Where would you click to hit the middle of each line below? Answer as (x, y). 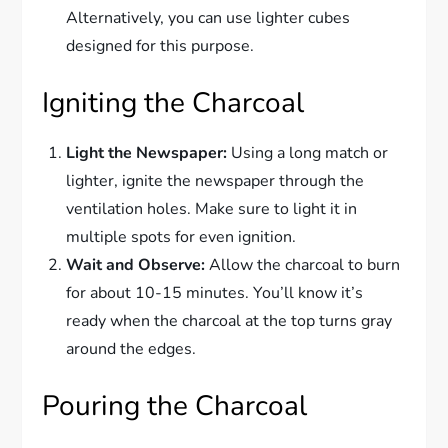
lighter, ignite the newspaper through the (215, 181)
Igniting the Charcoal (173, 103)
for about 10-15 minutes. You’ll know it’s (215, 293)
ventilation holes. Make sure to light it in (212, 209)
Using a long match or (308, 153)
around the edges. (131, 349)
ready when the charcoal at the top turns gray (229, 321)
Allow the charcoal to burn (303, 265)
